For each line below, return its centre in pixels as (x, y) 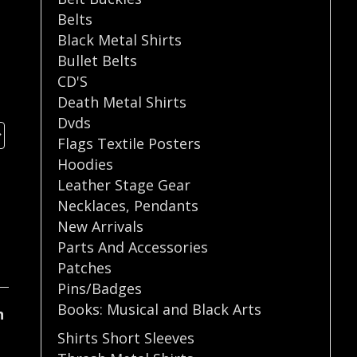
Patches (85, 267)
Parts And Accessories (133, 247)
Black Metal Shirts (120, 39)
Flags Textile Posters (129, 143)
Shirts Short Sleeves (126, 337)
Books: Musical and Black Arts (160, 309)
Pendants (167, 205)
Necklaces (92, 205)
